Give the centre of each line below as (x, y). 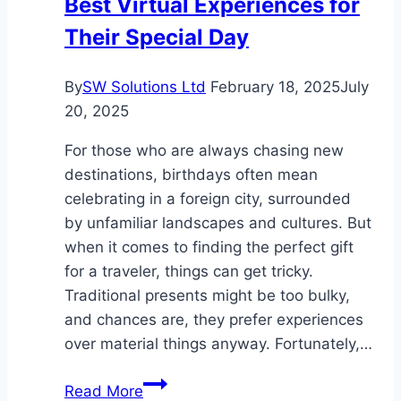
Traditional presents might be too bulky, (207, 295)
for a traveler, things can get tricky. (189, 271)
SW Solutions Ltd (144, 86)
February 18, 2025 (275, 86)
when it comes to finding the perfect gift (209, 247)
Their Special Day (157, 37)
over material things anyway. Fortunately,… (218, 343)
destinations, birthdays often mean (191, 174)
